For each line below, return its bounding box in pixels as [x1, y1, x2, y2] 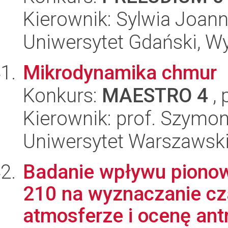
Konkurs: [23, 84, 102, 107]
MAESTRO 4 [102, 84, 208, 107]
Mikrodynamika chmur [23, 61, 217, 84]
